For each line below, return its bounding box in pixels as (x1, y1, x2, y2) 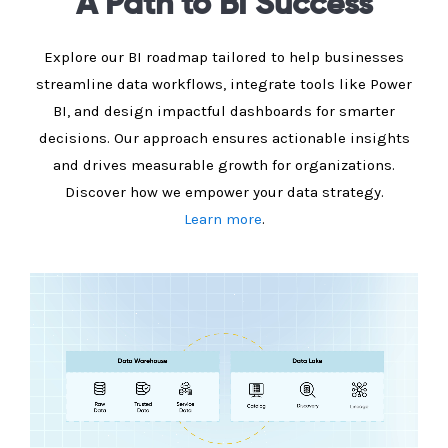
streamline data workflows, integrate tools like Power (36, 75, 412, 93)
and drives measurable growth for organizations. (53, 156, 395, 174)
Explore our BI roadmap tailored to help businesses (44, 48, 404, 66)
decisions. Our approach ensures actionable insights (38, 129, 410, 147)
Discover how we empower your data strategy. (64, 183, 384, 201)
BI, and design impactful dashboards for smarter (53, 102, 395, 120)
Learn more (183, 210, 262, 228)
